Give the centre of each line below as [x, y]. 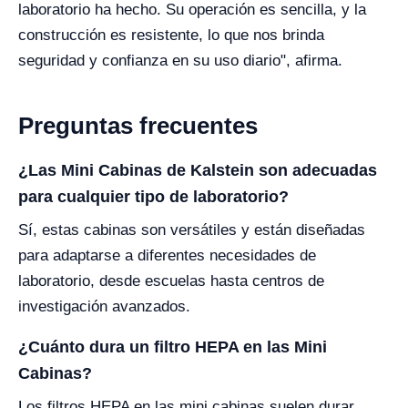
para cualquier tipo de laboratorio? [153, 197]
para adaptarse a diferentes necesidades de [167, 256]
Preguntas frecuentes [138, 126]
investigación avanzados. [104, 307]
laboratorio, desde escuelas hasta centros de [171, 281]
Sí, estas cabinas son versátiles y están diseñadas [192, 230]
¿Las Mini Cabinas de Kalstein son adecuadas [198, 171]
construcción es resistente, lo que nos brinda [171, 36]
